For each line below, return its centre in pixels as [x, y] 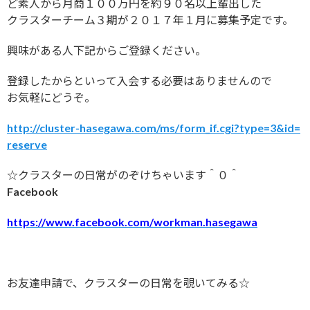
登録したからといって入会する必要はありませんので [139, 81]
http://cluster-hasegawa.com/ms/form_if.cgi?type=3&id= [154, 128]
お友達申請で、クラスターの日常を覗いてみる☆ [128, 283]
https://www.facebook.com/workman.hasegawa [132, 222]
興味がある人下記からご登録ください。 [107, 51]
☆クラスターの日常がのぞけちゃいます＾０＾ [123, 175]
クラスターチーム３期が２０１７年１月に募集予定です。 [150, 20]
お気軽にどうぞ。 [51, 98]
